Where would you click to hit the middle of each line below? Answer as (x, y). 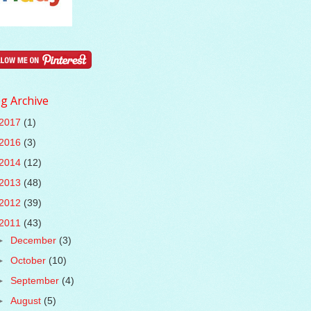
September (36, 280)
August (27, 301)
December (34, 240)
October (29, 260)
